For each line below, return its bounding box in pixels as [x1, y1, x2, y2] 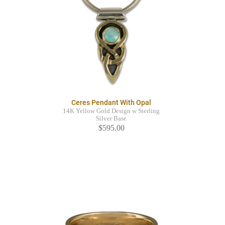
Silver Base [96, 115, 127, 123]
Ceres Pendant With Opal [71, 98, 151, 107]
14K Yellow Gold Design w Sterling [63, 107, 160, 115]
